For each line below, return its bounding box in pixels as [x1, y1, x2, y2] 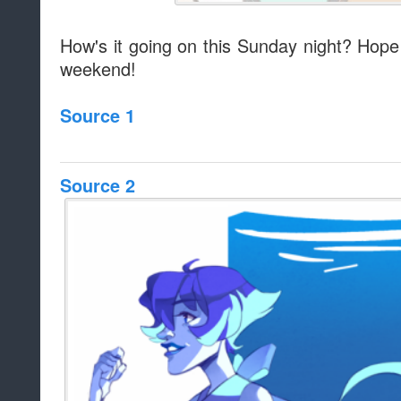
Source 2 [60, 173, 135, 199]
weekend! [60, 55, 136, 82]
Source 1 [60, 103, 135, 129]
